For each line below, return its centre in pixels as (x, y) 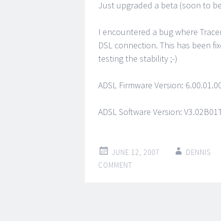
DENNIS (199, 152)
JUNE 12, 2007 (135, 152)
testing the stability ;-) (138, 58)
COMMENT (115, 165)
